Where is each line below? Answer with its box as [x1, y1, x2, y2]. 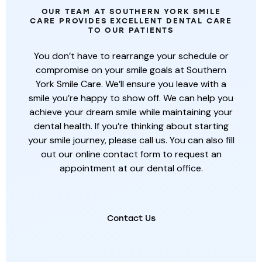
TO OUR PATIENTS [88, 26, 174, 35]
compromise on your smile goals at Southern [36, 64, 226, 77]
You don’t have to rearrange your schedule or [33, 50, 229, 63]
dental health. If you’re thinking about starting [33, 120, 229, 133]
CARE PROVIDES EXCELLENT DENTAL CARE [30, 16, 232, 26]
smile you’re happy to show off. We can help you [29, 92, 233, 105]
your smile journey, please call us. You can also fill [27, 134, 235, 147]
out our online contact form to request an [40, 148, 222, 161]
